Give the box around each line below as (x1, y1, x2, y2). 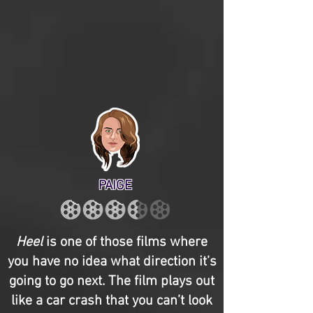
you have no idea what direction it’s (7, 254, 217, 270)
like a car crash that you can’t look (11, 293, 212, 310)
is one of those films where (43, 234, 208, 251)
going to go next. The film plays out (9, 273, 214, 290)
